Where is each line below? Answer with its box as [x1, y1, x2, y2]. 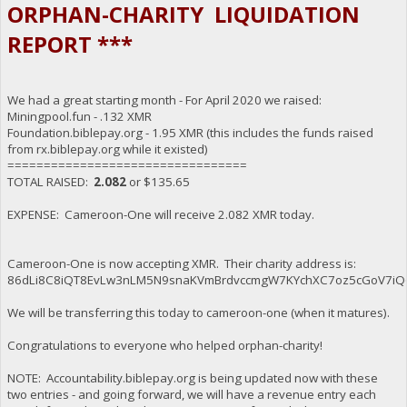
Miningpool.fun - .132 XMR [6, 108, 152, 125]
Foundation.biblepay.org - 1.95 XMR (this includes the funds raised [6, 124, 373, 142]
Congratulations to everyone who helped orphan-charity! [6, 337, 323, 354]
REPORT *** [6, 29, 133, 60]
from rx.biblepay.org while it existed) [6, 141, 208, 158]
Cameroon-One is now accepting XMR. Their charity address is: [6, 255, 356, 273]
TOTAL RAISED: [6, 174, 94, 191]
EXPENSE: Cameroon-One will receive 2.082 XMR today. [6, 206, 314, 223]
